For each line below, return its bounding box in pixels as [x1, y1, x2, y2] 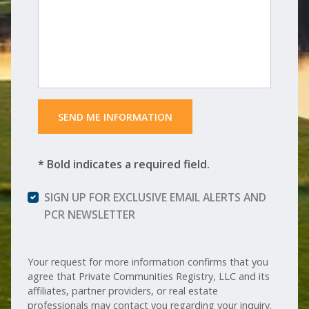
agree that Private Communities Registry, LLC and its [28, 270, 270, 283]
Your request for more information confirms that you [28, 255, 269, 269]
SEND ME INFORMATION [54, 110, 175, 123]
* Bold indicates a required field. [38, 157, 210, 172]
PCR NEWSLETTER [44, 207, 136, 223]
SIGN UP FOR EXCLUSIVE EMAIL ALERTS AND [44, 190, 267, 206]
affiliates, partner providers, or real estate [28, 284, 219, 298]
